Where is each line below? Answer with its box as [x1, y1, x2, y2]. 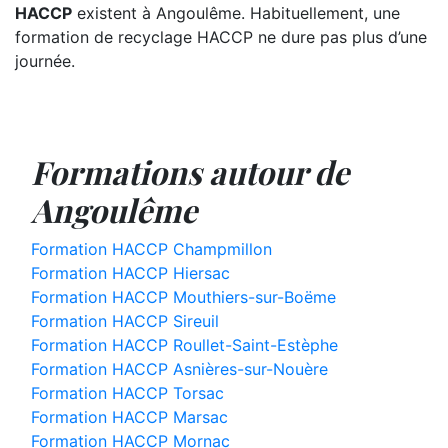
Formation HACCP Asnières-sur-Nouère [31, 359, 328, 379]
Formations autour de [31, 150, 349, 193]
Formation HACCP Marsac [31, 407, 228, 427]
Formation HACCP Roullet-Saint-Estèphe [31, 335, 338, 355]
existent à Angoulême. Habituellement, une [72, 3, 400, 23]
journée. [15, 51, 75, 71]
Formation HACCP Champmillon [31, 239, 272, 259]
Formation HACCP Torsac [31, 383, 224, 403]
